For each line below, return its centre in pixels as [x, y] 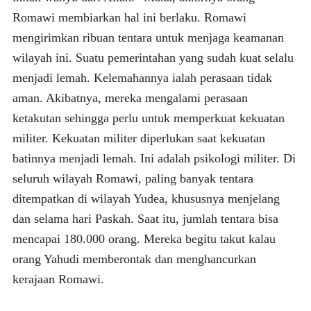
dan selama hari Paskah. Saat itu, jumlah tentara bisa [145, 218]
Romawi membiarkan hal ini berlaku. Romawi [129, 17]
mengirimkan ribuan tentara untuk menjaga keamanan [148, 37]
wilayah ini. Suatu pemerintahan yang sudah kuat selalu [153, 57]
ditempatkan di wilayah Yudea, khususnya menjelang [146, 198]
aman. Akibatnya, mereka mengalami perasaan [130, 98]
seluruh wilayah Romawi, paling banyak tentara [133, 178]
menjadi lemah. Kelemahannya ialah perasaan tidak [142, 77]
